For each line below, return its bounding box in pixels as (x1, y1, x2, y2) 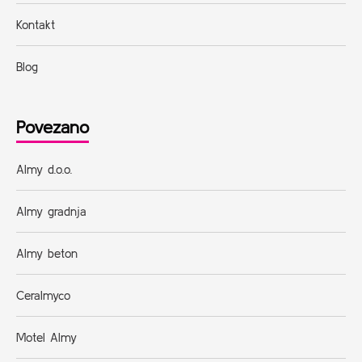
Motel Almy (16, 330, 77, 344)
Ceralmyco (16, 288, 70, 302)
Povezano (16, 117, 89, 137)
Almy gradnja (16, 204, 86, 218)
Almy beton (16, 246, 78, 260)
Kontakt (16, 18, 55, 32)
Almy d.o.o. (16, 162, 72, 176)
